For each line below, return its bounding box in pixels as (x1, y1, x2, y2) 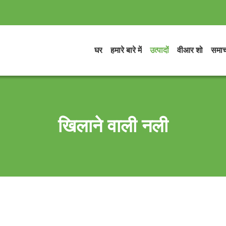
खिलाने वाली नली (58, 116, 168, 136)
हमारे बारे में (110, 46, 142, 54)
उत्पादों (150, 46, 169, 54)
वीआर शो (177, 46, 203, 54)
